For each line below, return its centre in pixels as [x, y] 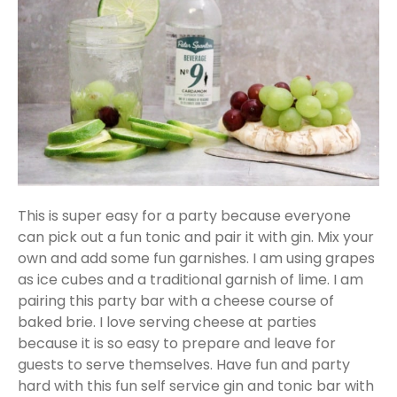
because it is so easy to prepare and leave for [177, 343]
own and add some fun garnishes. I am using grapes [196, 258]
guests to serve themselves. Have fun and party [184, 364]
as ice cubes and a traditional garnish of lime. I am [191, 279]
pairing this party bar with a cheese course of [176, 300]
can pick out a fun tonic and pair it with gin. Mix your [196, 237]
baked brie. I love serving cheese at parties [167, 322]
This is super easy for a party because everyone [184, 215]
